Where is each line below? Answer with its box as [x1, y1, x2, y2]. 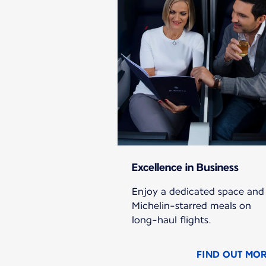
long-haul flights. [132, 214, 211, 226]
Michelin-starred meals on [132, 200, 251, 212]
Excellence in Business [132, 161, 239, 174]
